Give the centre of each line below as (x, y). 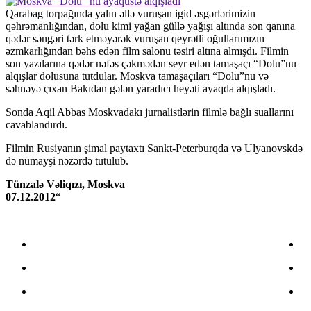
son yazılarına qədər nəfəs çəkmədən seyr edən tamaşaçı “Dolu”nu (151, 64)
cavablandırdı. (36, 125)
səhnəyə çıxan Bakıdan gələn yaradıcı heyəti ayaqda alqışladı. (141, 89)
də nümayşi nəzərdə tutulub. (67, 161)
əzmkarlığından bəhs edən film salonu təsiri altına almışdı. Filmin (147, 51)
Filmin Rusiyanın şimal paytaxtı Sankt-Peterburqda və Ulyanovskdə (154, 149)
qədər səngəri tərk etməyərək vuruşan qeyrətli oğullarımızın (135, 39)
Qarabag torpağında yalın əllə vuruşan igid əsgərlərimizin (131, 14)
